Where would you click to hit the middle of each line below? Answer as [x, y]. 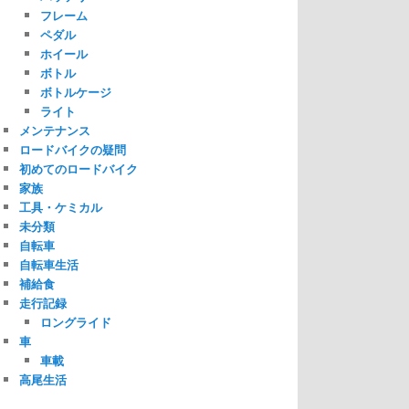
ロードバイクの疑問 [73, 149]
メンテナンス [55, 130]
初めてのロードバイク [79, 168]
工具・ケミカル [61, 206]
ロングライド [75, 321]
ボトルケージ [75, 91]
